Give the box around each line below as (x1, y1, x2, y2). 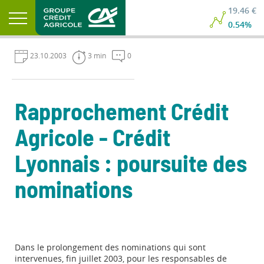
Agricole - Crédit (15, 127, 170, 151)
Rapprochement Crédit (15, 101, 229, 125)
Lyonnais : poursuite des (15, 153, 247, 177)
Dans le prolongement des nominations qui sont (15, 242, 206, 253)
